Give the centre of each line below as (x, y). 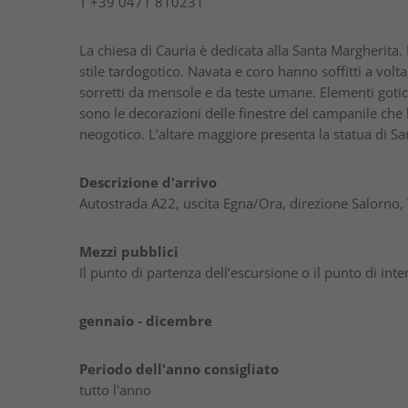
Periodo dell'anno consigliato (179, 369)
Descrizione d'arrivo (148, 182)
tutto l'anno (115, 390)
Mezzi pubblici (129, 251)
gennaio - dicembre (146, 321)
